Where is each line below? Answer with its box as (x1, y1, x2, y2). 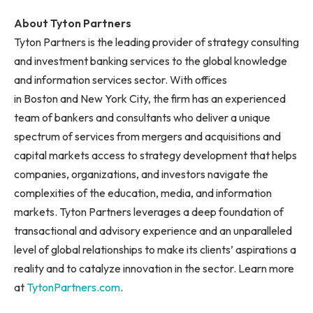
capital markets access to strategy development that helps (14, 148, 297, 163)
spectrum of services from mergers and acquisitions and (14, 129, 281, 144)
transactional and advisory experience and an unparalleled (14, 224, 292, 238)
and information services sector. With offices (14, 73, 227, 87)
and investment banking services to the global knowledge (14, 54, 287, 68)
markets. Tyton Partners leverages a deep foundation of (14, 205, 284, 219)
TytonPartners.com (27, 280, 120, 295)
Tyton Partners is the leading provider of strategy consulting (14, 35, 299, 50)
